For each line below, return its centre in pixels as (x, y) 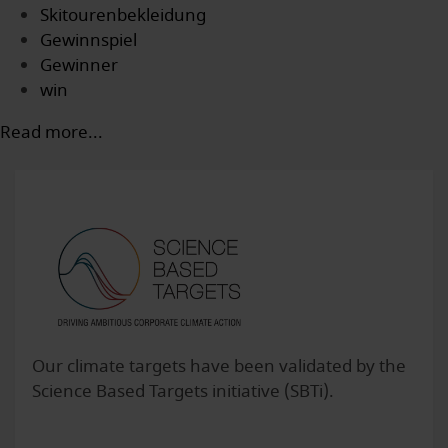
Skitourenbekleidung (123, 15)
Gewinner (79, 65)
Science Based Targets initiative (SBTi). (183, 391)
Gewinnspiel (88, 40)
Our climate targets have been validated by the (219, 366)
